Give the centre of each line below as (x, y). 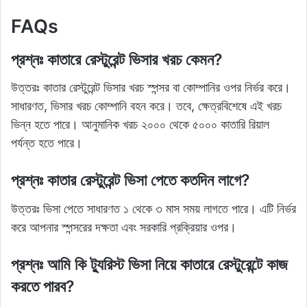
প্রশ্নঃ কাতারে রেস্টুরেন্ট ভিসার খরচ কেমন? (117, 59)
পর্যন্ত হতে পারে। (47, 143)
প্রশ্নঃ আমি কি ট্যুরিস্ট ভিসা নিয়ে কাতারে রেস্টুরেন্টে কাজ (149, 264)
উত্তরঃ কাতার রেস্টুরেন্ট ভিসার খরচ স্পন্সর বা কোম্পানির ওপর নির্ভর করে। (151, 88)
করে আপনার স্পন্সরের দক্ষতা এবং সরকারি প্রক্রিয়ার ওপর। (124, 227)
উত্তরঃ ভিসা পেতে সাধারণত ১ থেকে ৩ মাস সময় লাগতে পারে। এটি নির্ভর (153, 208)
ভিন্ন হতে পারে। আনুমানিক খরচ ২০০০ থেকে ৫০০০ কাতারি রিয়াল (140, 125)
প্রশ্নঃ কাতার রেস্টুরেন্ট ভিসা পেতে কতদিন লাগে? (131, 181)
